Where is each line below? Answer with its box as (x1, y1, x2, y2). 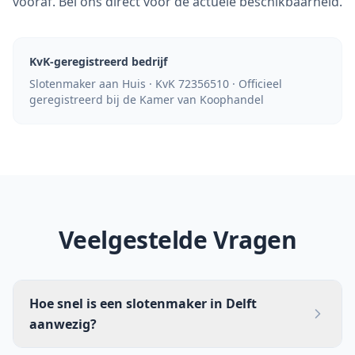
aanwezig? (29, 315, 97, 333)
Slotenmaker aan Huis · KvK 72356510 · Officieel (29, 76, 282, 91)
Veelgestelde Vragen (58, 223, 297, 256)
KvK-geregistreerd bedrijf (29, 54, 167, 69)
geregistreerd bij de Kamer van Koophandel (29, 92, 264, 107)
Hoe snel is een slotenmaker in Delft (29, 295, 257, 312)
